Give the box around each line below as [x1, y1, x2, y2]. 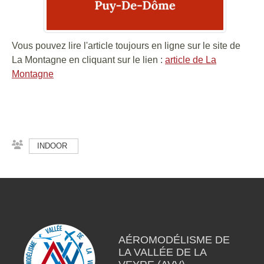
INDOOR [37, 141, 67, 150]
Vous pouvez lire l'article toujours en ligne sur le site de [12, 41, 240, 51]
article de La [165, 55, 216, 65]
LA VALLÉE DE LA [118, 246, 206, 258]
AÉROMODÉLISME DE [118, 234, 230, 246]
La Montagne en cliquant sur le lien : [12, 55, 165, 65]
